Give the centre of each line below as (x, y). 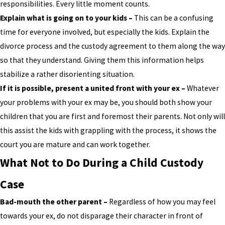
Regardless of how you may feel (162, 201)
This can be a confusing (173, 18)
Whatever (202, 88)
